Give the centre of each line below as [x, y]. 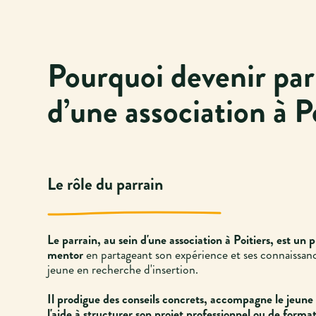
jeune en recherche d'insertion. [124, 269]
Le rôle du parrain [105, 184]
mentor [67, 254]
